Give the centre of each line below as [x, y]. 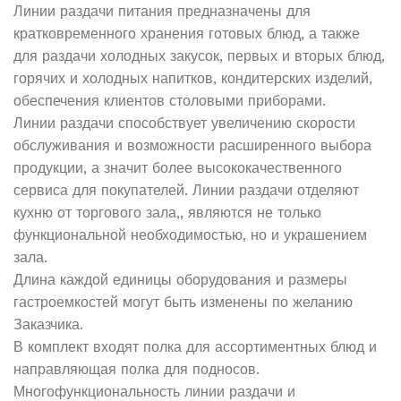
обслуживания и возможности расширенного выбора [192, 145]
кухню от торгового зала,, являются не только [167, 212]
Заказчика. [48, 324]
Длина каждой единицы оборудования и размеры [180, 279]
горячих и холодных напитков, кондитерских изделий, [193, 78]
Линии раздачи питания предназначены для [162, 11]
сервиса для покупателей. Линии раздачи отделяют [186, 190]
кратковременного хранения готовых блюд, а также [187, 33]
